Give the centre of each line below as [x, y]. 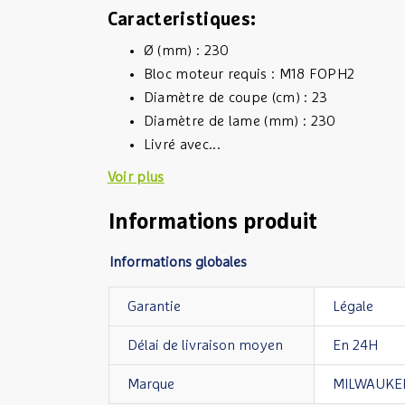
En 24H [355, 345]
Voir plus [136, 177]
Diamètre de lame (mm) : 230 [240, 121]
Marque [151, 384]
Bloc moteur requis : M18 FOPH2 [249, 74]
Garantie [154, 306]
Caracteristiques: [182, 20]
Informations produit [212, 222]
